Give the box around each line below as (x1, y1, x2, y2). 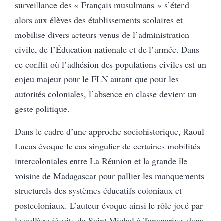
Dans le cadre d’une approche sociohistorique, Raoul (15, 125, 204, 137)
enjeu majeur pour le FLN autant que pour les (15, 73, 179, 85)
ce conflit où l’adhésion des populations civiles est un (15, 58, 206, 70)
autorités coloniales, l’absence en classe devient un (15, 87, 197, 100)
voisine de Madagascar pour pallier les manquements (15, 169, 204, 182)
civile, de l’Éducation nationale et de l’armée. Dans (15, 43, 199, 55)
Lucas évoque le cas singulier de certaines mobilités (15, 140, 200, 152)
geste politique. (15, 102, 70, 114)
